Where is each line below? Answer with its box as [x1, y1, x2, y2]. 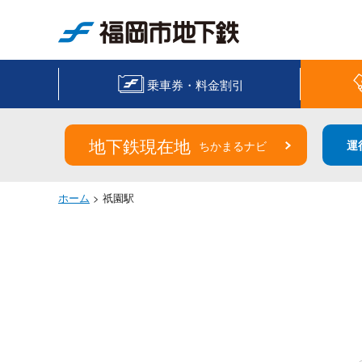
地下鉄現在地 [88, 133, 191, 158]
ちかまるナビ [198, 137, 267, 154]
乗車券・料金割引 [147, 75, 244, 93]
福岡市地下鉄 [58, 43, 126, 59]
